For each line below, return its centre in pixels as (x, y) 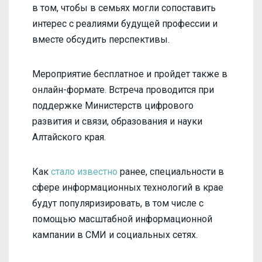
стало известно (84, 172)
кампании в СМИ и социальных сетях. (115, 235)
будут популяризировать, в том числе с (118, 204)
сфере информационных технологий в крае (128, 188)
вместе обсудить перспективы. (101, 40)
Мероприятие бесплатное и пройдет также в (130, 74)
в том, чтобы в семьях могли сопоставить (124, 8)
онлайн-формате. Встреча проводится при (123, 90)
